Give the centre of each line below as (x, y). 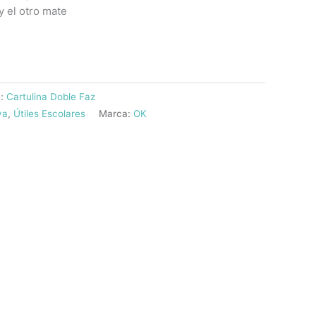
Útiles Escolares (49, 113)
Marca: (116, 113)
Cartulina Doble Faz (51, 96)
